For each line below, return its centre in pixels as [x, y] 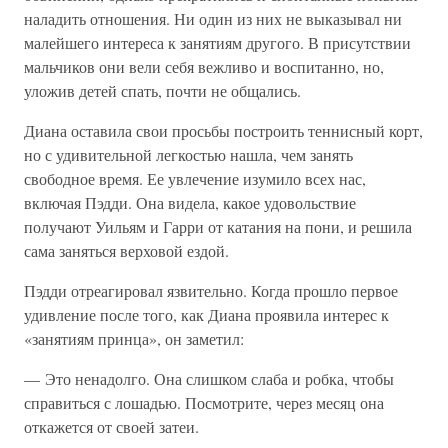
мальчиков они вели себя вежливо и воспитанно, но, [204, 66]
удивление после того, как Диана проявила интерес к [206, 314]
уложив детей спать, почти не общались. [162, 90]
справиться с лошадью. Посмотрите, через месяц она [204, 402]
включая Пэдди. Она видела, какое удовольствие [190, 202]
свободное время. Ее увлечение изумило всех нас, [195, 178]
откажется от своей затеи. [111, 426]
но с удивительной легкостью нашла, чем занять [188, 154]
